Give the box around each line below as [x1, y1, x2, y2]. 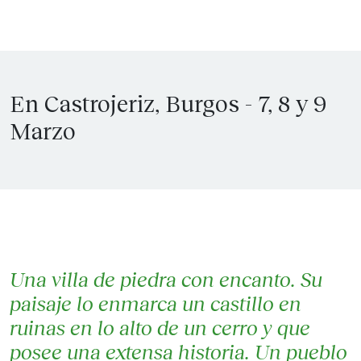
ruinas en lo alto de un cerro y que [10, 315, 310, 340]
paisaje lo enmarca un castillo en [10, 291, 301, 316]
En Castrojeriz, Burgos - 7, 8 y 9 [10, 89, 326, 118]
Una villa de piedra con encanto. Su [10, 267, 322, 292]
